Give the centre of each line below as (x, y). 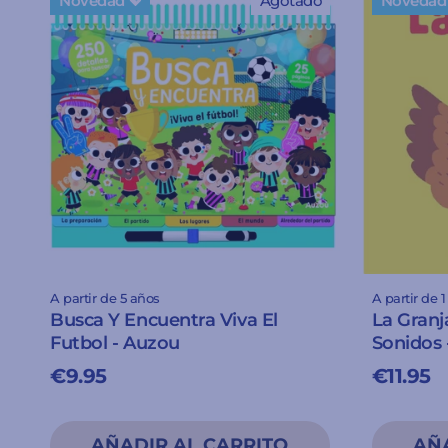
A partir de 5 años (105, 298)
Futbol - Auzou (115, 342)
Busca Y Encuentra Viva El (164, 319)
